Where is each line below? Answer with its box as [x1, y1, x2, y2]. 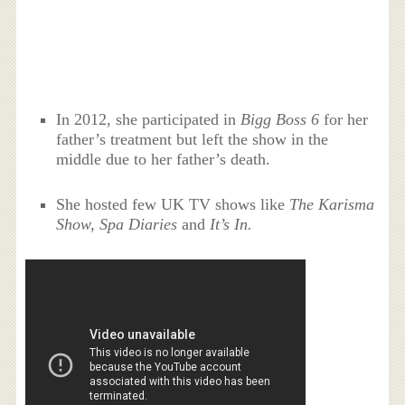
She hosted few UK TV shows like [56, 194, 290, 213]
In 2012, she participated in [56, 109, 241, 128]
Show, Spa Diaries [56, 214, 183, 233]
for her [319, 109, 369, 128]
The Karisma [289, 194, 375, 213]
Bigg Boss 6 [240, 109, 320, 128]
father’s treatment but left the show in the [56, 129, 329, 148]
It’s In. [205, 214, 253, 233]
